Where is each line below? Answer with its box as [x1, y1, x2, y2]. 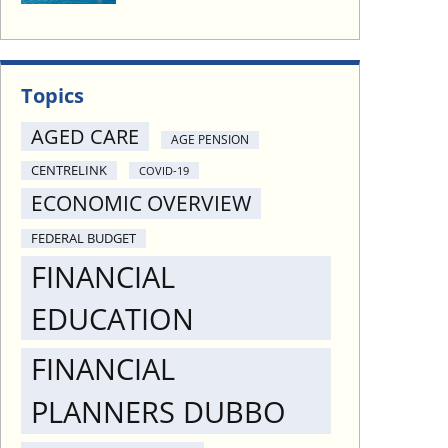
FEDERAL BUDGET [31, 229, 136, 248]
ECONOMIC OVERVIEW [31, 189, 251, 218]
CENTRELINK [31, 161, 107, 180]
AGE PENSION [171, 131, 249, 149]
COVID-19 [139, 163, 189, 179]
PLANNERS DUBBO [31, 392, 286, 433]
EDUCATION [31, 299, 194, 339]
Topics [21, 82, 84, 110]
